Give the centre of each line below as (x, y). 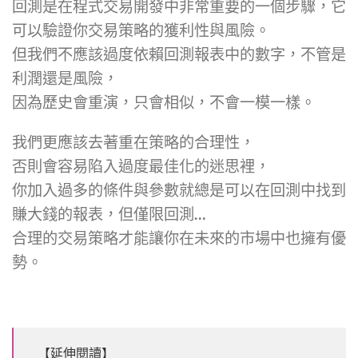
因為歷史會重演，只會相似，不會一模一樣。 (164, 101)
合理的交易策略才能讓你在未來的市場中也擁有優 (179, 238)
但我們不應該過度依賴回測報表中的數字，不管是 (179, 54)
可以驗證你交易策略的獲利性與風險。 (141, 30)
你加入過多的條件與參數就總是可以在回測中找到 (179, 190)
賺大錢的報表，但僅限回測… (109, 214)
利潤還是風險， (65, 78)
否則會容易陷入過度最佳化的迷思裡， (141, 166)
